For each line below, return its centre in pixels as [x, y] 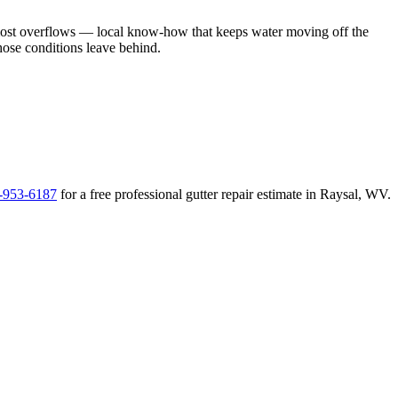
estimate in [287, 195]
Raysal [339, 195]
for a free [88, 195]
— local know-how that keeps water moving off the [222, 31]
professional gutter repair [184, 195]
